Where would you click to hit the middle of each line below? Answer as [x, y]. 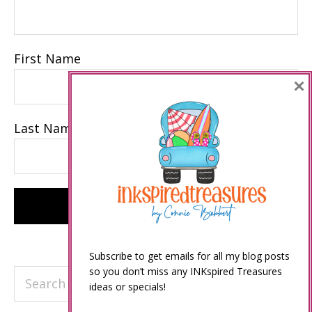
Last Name [46, 128]
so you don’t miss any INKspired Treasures [186, 271]
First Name [47, 58]
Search [33, 275]
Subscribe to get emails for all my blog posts [189, 256]
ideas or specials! [127, 287]
